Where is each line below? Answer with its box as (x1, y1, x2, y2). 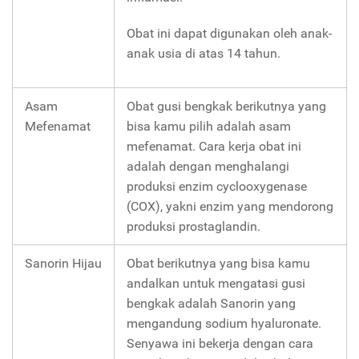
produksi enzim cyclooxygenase (127, 178, 307, 194)
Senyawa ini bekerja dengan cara (127, 335, 313, 351)
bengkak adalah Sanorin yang (127, 295, 296, 311)
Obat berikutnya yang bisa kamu (127, 255, 310, 271)
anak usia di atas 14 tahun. (127, 45, 280, 61)
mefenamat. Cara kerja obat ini (127, 138, 301, 154)
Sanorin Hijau (25, 255, 102, 271)
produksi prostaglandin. (127, 218, 260, 234)
